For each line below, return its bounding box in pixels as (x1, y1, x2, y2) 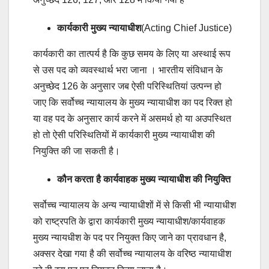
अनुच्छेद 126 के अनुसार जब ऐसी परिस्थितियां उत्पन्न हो (33, 81, 222, 92)
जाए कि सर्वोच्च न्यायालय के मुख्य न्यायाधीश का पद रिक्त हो (33, 97, 232, 108)
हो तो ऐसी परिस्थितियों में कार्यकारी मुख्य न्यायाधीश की (33, 130, 215, 141)
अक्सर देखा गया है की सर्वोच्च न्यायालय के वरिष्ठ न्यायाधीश (33, 249, 231, 259)
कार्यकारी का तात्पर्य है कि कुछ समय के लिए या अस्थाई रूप (33, 49, 231, 59)
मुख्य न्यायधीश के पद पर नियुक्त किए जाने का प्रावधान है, (33, 232, 226, 243)
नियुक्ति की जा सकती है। (33, 146, 120, 157)
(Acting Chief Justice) (141, 23, 232, 34)
